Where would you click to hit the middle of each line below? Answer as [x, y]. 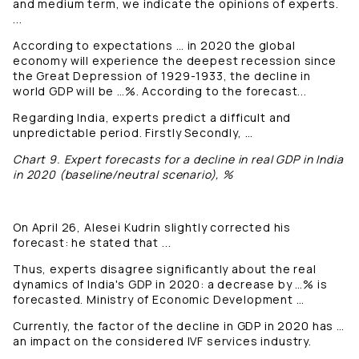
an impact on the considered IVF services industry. [162, 341]
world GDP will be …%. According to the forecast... [160, 91]
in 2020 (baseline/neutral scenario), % [123, 175]
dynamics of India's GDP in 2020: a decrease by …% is [170, 284]
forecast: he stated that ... [92, 243]
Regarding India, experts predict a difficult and [152, 118]
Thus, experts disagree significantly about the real [165, 269]
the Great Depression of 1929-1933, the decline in [162, 76]
